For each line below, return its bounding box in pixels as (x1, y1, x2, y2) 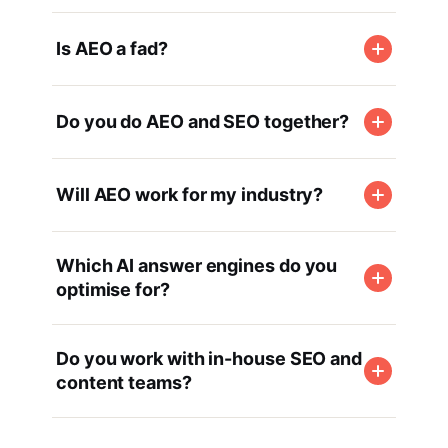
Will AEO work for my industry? (56, 184, 324, 205)
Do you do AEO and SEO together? (56, 111, 350, 132)
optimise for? (56, 279, 170, 300)
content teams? (56, 372, 192, 393)
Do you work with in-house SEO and (56, 348, 363, 369)
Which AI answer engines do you (56, 255, 338, 276)
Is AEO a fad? (56, 38, 168, 59)
